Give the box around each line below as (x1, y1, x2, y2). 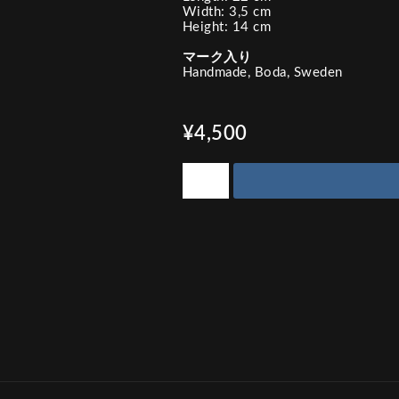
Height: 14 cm (182, 20, 271, 34)
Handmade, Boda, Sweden (182, 66, 343, 79)
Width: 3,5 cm (182, 5, 271, 19)
